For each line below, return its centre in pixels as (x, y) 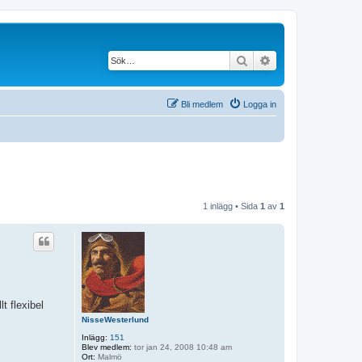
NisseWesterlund (115, 320)
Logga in (260, 104)
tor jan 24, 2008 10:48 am (181, 347)
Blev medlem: (106, 347)
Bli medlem (202, 104)
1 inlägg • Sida (232, 206)
